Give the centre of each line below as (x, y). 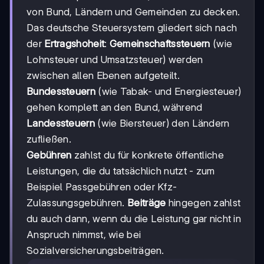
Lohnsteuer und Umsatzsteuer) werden (115, 60)
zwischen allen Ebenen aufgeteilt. (103, 76)
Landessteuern (61, 123)
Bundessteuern (61, 92)
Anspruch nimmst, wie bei (84, 235)
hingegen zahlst (203, 203)
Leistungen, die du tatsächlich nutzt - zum (121, 171)
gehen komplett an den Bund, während (115, 108)
